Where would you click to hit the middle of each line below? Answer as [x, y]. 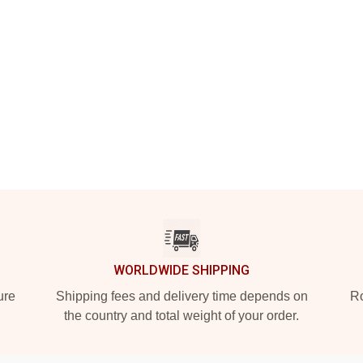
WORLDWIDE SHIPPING [181, 270]
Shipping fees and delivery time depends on [181, 296]
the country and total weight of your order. [181, 316]
